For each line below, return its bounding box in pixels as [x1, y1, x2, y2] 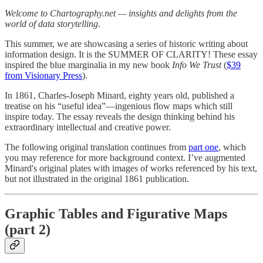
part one [188, 141, 218, 152]
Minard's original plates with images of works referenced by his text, [5, 163, 257, 173]
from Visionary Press [5, 70, 82, 80]
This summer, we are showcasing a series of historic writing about [5, 38, 248, 49]
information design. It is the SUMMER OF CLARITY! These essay [5, 49, 258, 59]
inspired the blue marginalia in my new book [5, 59, 172, 70]
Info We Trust [172, 59, 221, 70]
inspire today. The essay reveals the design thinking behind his [5, 111, 235, 122]
